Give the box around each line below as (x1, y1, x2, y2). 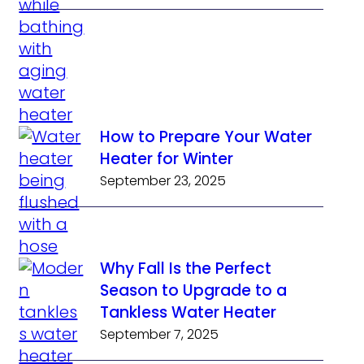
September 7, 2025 (100, 325, 219, 344)
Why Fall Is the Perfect (100, 258, 272, 280)
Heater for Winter (100, 148, 234, 171)
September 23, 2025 (100, 171, 227, 191)
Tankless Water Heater (100, 301, 277, 324)
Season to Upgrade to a (100, 279, 288, 302)
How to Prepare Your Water (100, 126, 313, 149)
